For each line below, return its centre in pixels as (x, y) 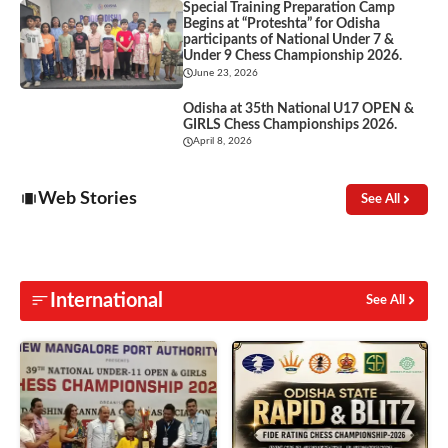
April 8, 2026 (223, 141)
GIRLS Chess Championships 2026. (290, 124)
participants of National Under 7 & (289, 40)
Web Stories (87, 198)
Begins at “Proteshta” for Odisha (282, 24)
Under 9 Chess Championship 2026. (293, 56)
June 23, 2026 (226, 72)
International (106, 300)
